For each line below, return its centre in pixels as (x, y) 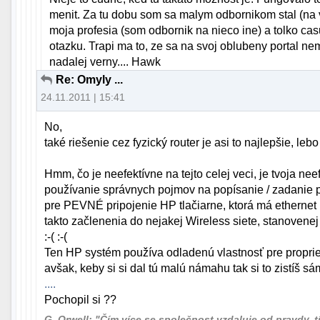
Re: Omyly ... (89, 79)
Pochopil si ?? (81, 299)
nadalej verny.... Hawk (105, 61)
